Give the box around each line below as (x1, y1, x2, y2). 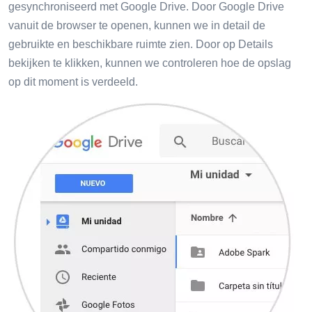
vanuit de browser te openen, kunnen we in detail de (8, 19, 265, 31)
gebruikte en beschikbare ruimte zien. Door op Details (8, 38, 273, 50)
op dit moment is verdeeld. (8, 75, 138, 88)
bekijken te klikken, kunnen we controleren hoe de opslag (8, 56, 291, 69)
